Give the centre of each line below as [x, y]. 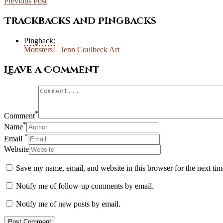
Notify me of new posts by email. [68, 204]
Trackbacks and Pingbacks [80, 21]
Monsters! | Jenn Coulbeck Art [72, 50]
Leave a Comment [52, 70]
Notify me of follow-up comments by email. [85, 186]
